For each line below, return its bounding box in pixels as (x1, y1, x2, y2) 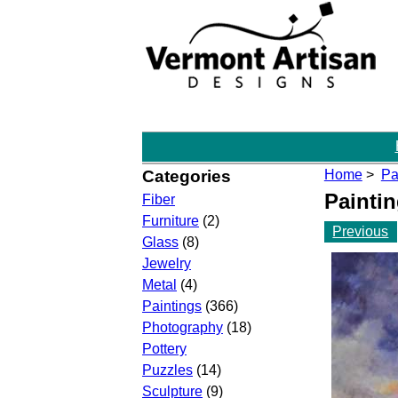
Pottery (142, 341, 187, 357)
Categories (142, 167, 231, 187)
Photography (142, 320, 223, 336)
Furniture (142, 213, 199, 229)
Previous (332, 223, 389, 239)
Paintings (142, 298, 202, 314)
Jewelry (142, 256, 191, 272)
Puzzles (142, 362, 193, 378)
